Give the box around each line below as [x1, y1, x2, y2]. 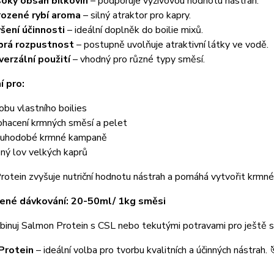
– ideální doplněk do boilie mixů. [64, 23, 203, 37]
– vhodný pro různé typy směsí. [70, 52, 205, 66]
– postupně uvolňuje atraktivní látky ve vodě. [73, 37, 268, 51]
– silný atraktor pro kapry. [80, 8, 191, 22]
